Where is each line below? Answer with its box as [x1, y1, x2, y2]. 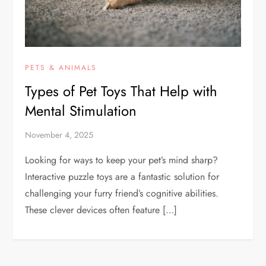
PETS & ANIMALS [25, 62, 97, 74]
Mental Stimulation [25, 100, 137, 122]
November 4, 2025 [25, 129, 94, 141]
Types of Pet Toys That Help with [25, 81, 218, 102]
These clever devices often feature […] [25, 203, 178, 217]
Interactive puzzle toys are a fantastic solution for [25, 170, 220, 184]
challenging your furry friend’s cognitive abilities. [25, 186, 219, 201]
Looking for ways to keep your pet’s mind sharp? [25, 153, 218, 167]
